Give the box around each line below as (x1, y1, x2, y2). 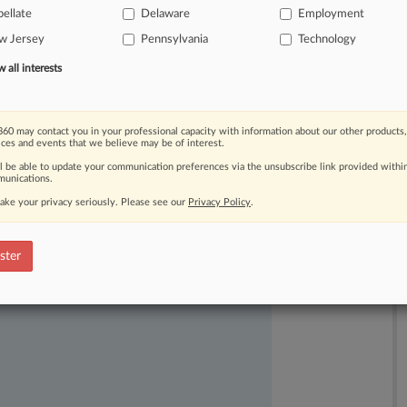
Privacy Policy (188, 197, 251, 207)
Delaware (140, 8, 190, 20)
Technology (298, 34, 357, 45)
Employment (298, 8, 365, 20)
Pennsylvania (140, 34, 208, 45)
